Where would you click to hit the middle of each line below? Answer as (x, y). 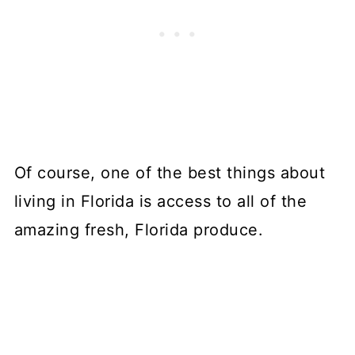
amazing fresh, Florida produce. (139, 230)
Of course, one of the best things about (170, 173)
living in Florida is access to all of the (160, 201)
